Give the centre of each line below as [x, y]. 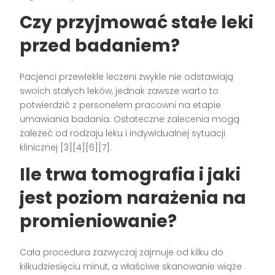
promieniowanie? [99, 222]
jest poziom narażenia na [133, 198]
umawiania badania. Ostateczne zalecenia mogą [130, 119]
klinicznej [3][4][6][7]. [66, 148]
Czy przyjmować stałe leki [137, 23]
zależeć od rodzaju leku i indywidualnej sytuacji [123, 134]
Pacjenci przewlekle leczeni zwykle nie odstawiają [127, 77]
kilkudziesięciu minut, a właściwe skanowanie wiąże [131, 267]
